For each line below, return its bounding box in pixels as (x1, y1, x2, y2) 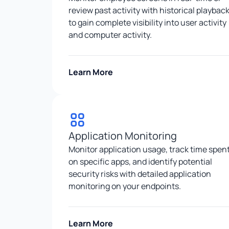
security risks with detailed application (68, 168, 211, 179)
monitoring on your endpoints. (68, 180, 181, 192)
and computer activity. (68, 29, 152, 40)
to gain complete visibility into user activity (68, 16, 226, 28)
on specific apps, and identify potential (68, 155, 212, 167)
